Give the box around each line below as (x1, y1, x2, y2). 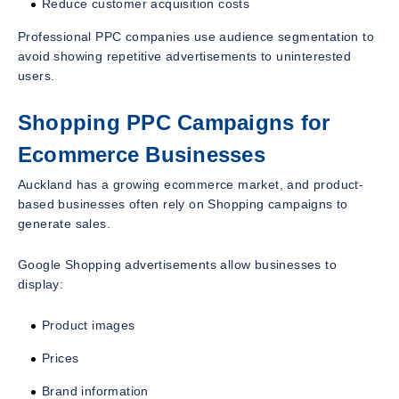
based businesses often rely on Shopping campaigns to (18, 197, 348, 212)
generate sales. (18, 216, 111, 232)
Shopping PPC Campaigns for (18, 110, 330, 134)
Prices (42, 351, 79, 366)
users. (18, 68, 55, 83)
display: (18, 277, 64, 292)
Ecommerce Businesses (18, 142, 265, 167)
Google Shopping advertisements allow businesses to (18, 257, 337, 273)
